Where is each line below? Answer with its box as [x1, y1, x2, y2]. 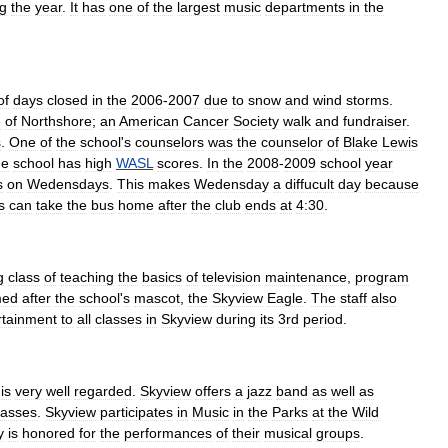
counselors [135, 134, 204, 150]
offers [195, 383, 231, 399]
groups [316, 425, 360, 441]
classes [95, 311, 142, 327]
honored [22, 425, 75, 441]
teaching [60, 269, 114, 285]
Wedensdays [27, 176, 109, 192]
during [216, 311, 256, 327]
